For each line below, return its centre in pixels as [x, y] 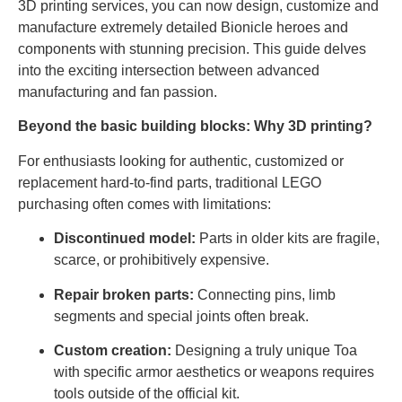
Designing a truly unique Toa [264, 350]
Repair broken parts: [124, 294]
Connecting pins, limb [265, 294]
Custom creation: [113, 350]
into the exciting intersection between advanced [169, 70]
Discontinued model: [125, 239]
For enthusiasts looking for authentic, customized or [181, 161]
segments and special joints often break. [181, 316]
